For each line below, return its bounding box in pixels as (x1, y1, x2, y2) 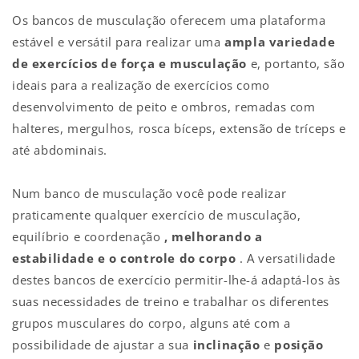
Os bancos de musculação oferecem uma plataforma (12, 11, 326, 28)
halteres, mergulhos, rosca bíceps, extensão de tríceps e (12, 119, 346, 136)
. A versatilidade (236, 249, 336, 266)
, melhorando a (164, 228, 263, 244)
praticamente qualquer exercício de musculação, (12, 206, 301, 223)
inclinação (192, 336, 260, 353)
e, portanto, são (247, 54, 345, 71)
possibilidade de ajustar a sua (12, 336, 193, 353)
